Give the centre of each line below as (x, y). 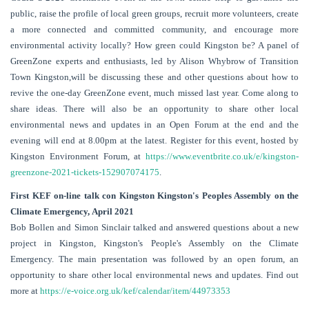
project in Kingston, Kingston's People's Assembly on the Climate (154, 243)
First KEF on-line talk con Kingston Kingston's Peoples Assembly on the (154, 196)
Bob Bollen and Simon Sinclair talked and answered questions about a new (154, 228)
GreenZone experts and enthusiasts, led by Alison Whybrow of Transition (154, 61)
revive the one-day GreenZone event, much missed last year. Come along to (154, 92)
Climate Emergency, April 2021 (72, 212)
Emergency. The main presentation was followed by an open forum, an (154, 259)
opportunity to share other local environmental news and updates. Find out (154, 275)
